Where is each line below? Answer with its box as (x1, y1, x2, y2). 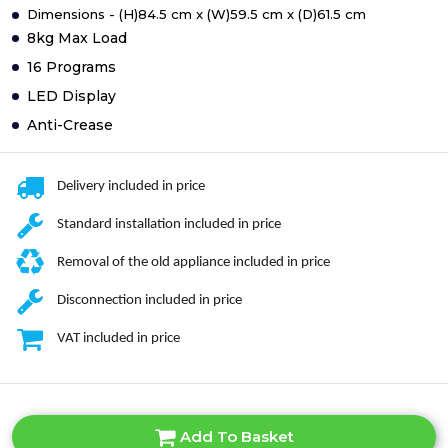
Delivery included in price (57, 178, 205, 194)
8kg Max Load (27, 28, 127, 47)
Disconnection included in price (57, 292, 242, 308)
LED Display (27, 86, 116, 105)
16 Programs (27, 57, 116, 76)
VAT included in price (57, 330, 180, 346)
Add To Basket (179, 426, 294, 446)
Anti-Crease (27, 115, 113, 134)
